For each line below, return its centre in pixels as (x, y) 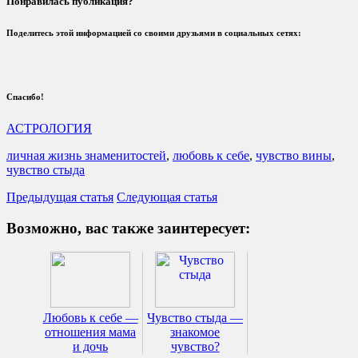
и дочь (90, 347)
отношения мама (90, 332)
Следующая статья (167, 197)
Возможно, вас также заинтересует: (128, 228)
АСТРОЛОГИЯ (49, 128)
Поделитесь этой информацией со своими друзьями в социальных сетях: (154, 33)
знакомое (195, 332)
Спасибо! (25, 96)
